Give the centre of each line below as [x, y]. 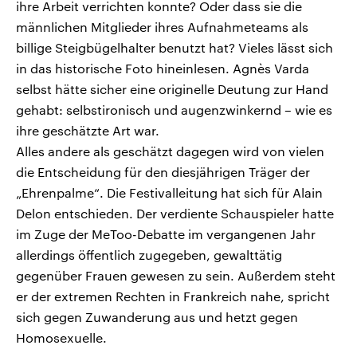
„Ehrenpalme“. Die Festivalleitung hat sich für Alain [169, 193]
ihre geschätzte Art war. [88, 131]
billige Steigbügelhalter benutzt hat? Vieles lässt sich [175, 48]
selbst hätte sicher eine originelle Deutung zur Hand [172, 89]
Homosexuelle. [61, 338]
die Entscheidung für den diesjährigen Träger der [163, 172]
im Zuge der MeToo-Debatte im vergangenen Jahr [166, 234]
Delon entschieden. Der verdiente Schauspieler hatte [175, 214]
